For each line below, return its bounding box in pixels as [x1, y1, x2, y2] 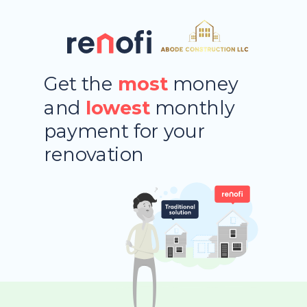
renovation [44, 143, 145, 167]
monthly [155, 96, 240, 119]
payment [44, 119, 134, 143]
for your [133, 119, 205, 143]
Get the [44, 72, 113, 96]
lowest [85, 96, 151, 119]
